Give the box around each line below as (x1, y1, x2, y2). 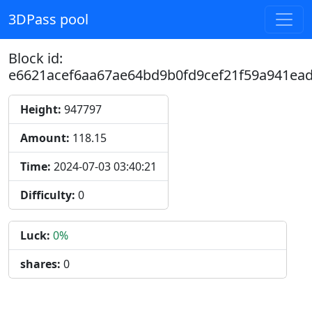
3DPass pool (8, 10, 88, 29)
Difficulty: (20, 187, 75, 203)
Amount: (20, 130, 70, 146)
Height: (20, 102, 61, 117)
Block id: (8, 49, 63, 68)
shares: (20, 256, 61, 272)
